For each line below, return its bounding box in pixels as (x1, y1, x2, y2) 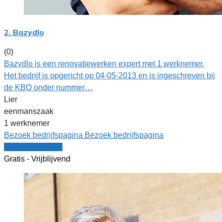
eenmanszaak (4, 107, 54, 115)
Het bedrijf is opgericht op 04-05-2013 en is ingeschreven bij (4, 71, 215, 80)
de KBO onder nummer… (4, 83, 93, 92)
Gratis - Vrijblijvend (4, 154, 70, 163)
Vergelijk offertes (4, 142, 62, 151)
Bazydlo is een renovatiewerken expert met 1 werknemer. (4, 59, 204, 68)
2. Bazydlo (4, 27, 44, 37)
